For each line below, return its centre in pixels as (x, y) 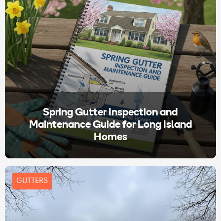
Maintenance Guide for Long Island (110, 125)
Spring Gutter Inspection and (110, 112)
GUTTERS (32, 181)
